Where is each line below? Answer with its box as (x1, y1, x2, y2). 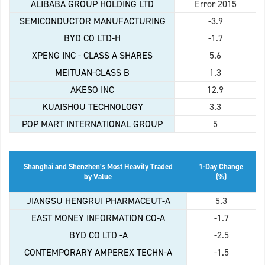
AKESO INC (70, 83, 114, 96)
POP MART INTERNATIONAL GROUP (22, 118, 163, 131)
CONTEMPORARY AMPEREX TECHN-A (24, 246, 172, 259)
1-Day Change (199, 161, 243, 172)
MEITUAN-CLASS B (55, 66, 130, 79)
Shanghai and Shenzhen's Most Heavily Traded (23, 161, 173, 172)
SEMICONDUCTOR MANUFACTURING (19, 15, 166, 28)
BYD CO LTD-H (64, 32, 121, 45)
